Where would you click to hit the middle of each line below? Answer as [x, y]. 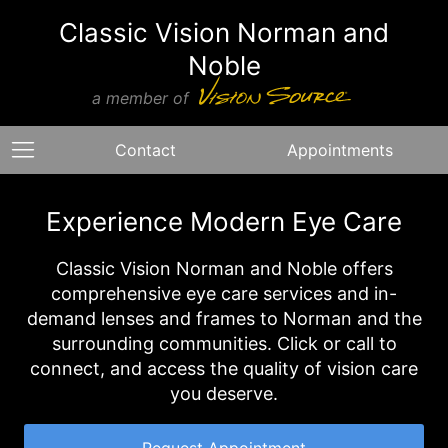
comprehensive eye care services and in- [224, 293]
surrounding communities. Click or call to [224, 343]
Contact [146, 150]
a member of [143, 98]
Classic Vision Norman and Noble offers [224, 268]
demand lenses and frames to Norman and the [224, 318]
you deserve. [224, 393]
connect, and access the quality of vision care [224, 368]
